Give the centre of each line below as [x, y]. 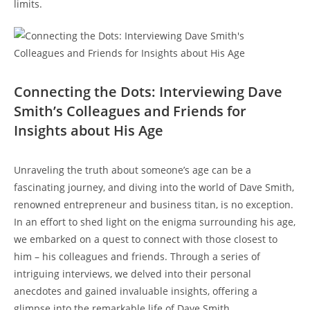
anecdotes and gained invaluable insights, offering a [136, 291]
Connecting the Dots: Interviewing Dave [148, 91]
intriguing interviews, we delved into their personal [133, 273]
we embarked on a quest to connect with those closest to [146, 239]
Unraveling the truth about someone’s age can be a [133, 170]
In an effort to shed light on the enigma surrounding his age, [155, 221]
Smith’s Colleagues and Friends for [130, 111]
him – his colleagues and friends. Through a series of [137, 256]
